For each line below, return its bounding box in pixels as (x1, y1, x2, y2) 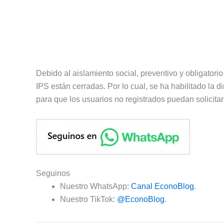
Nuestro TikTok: (60, 195, 117, 204)
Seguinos (36, 169, 70, 178)
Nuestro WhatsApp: (60, 182, 131, 191)
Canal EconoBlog (131, 182, 194, 191)
